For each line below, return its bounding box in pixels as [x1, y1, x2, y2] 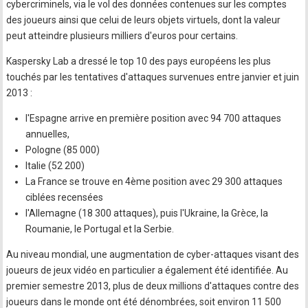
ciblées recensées [25, 192, 104, 203]
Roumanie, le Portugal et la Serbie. [25, 223, 175, 234]
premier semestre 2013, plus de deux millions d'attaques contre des [6, 280, 300, 291]
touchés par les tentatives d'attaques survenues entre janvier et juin [6, 71, 300, 82]
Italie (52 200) [25, 160, 85, 171]
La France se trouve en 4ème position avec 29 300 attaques [25, 176, 283, 187]
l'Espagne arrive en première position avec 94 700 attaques [25, 113, 282, 124]
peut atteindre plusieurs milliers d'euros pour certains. [6, 30, 239, 41]
